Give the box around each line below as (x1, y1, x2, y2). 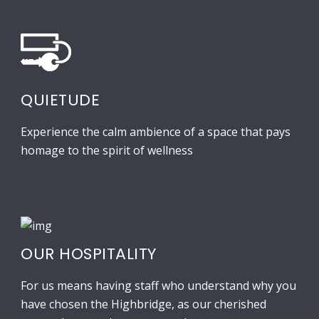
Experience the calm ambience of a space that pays (21, 124, 291, 140)
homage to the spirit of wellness (21, 142, 193, 159)
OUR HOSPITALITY (21, 243, 157, 266)
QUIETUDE (21, 89, 100, 112)
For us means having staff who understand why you (21, 278, 296, 294)
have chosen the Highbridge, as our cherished (21, 296, 266, 313)
